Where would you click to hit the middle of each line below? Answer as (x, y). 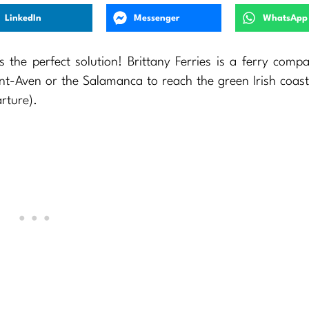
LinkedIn (23, 18)
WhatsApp (285, 18)
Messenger (157, 18)
